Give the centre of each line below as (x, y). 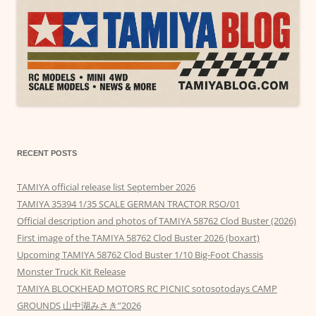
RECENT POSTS (47, 153)
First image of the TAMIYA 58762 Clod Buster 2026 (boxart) (138, 238)
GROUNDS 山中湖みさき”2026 (79, 306)
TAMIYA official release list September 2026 (106, 187)
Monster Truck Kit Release (71, 272)
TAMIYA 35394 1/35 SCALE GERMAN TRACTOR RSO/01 (128, 204)
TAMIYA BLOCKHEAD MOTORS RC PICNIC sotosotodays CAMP (147, 289)
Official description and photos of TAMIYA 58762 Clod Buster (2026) (157, 221)
